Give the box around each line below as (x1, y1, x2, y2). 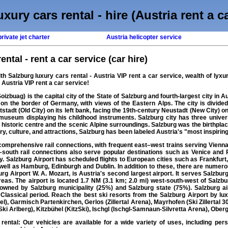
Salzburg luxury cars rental (8, 72, 88, 80)
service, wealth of (157, 72, 214, 80)
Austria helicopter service (106, 34, 182, 41)
